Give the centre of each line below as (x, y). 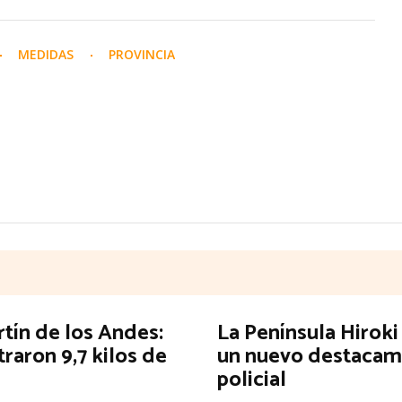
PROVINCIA (142, 54)
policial (251, 380)
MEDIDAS (48, 54)
